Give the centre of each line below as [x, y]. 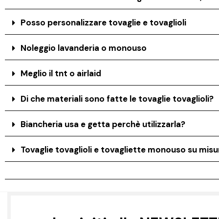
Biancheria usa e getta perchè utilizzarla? [103, 124]
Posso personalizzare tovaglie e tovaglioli [104, 22]
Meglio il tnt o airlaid [61, 73]
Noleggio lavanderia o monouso [84, 48]
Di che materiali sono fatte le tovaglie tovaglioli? [117, 99]
